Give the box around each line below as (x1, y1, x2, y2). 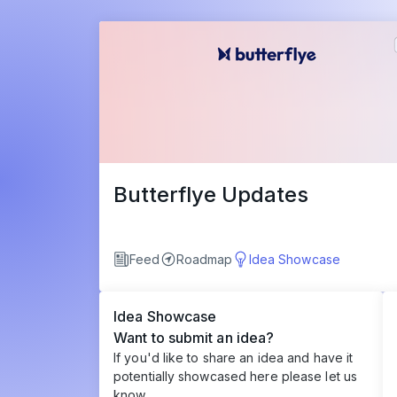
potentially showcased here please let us (113, 369, 358, 384)
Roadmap (175, 251, 233, 267)
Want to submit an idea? (113, 329, 275, 346)
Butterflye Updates (113, 182, 308, 207)
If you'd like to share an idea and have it (113, 350, 354, 365)
